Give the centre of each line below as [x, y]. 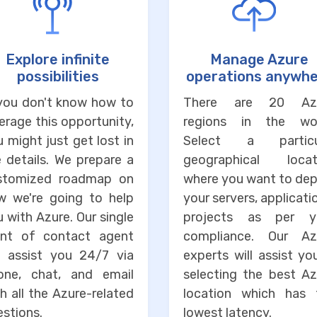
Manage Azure [259, 60]
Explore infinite [58, 60]
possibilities [58, 77]
